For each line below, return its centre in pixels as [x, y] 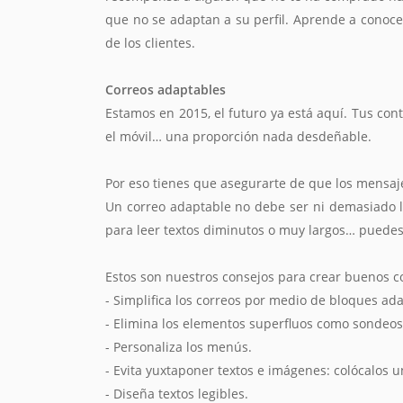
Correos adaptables [166, 90]
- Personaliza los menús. [179, 347]
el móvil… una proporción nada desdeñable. [238, 137]
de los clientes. [150, 43]
